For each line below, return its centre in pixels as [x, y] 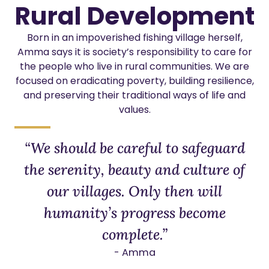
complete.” [134, 235]
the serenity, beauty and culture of [134, 170]
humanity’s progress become [134, 213]
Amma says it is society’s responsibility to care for [134, 52]
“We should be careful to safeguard [134, 148]
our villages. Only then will [134, 192]
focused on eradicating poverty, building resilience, [134, 81]
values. [134, 110]
